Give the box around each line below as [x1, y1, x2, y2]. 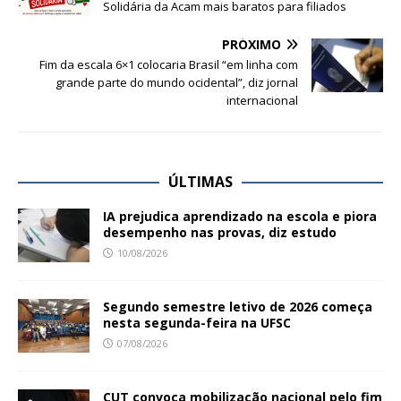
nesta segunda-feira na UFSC [103, 314, 291, 332]
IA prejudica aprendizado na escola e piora [103, 208, 377, 226]
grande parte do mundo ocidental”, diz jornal [55, 74, 298, 91]
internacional [226, 92, 298, 109]
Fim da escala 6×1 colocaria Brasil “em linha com [39, 56, 298, 73]
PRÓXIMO [222, 36, 281, 54]
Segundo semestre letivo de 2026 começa [103, 298, 372, 316]
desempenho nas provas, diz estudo [103, 224, 337, 242]
